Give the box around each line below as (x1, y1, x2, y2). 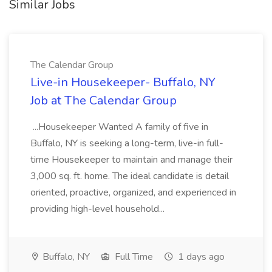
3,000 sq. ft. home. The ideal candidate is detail (30, 169, 229, 183)
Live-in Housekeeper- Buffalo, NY (30, 74, 216, 90)
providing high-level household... (30, 202, 167, 216)
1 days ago (175, 250, 225, 263)
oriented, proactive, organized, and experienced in (30, 186, 236, 199)
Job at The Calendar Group (30, 92, 177, 109)
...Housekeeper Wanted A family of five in (30, 120, 208, 134)
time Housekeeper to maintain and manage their (30, 153, 233, 166)
